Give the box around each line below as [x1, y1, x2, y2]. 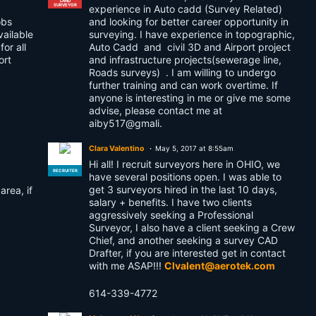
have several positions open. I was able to [89, 171, 281, 183]
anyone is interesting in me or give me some [89, 92, 291, 104]
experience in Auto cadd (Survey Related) [89, 3, 282, 15]
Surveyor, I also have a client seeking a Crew [89, 221, 295, 233]
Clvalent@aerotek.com [164, 260, 275, 272]
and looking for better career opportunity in [89, 16, 288, 28]
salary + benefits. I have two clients [89, 196, 252, 208]
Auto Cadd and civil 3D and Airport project [89, 41, 291, 53]
